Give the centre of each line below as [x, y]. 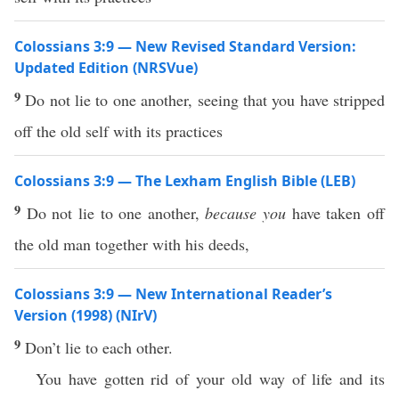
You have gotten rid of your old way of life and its [210, 379]
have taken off [336, 213]
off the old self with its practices [118, 131]
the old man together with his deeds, [132, 244]
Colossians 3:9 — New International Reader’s [173, 294]
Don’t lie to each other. [99, 347]
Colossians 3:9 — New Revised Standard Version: [185, 46]
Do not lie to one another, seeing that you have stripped [205, 100]
